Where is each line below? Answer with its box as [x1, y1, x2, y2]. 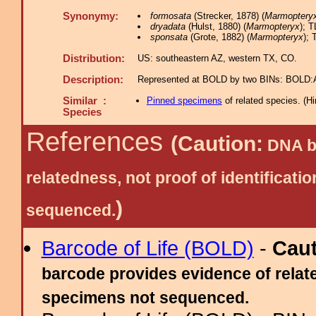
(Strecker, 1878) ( [190, 11, 265, 21]
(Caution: [171, 132, 263, 155]
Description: [63, 74, 123, 85]
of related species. [221, 95, 303, 106]
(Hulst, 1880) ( [185, 21, 246, 32]
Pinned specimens [146, 95, 222, 106]
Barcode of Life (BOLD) [41, 236, 254, 260]
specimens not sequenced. [41, 288, 249, 307]
